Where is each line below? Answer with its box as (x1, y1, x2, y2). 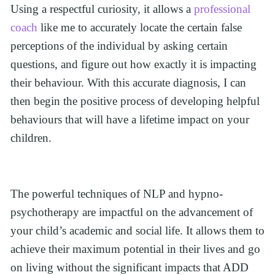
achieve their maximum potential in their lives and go (10, 242, 260, 255)
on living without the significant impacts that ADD (10, 260, 249, 274)
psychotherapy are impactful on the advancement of (10, 205, 253, 219)
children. (10, 131, 52, 145)
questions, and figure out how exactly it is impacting (10, 58, 257, 71)
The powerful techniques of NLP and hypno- (10, 187, 223, 200)
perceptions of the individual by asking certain (10, 39, 228, 53)
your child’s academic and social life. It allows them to (10, 223, 265, 237)
